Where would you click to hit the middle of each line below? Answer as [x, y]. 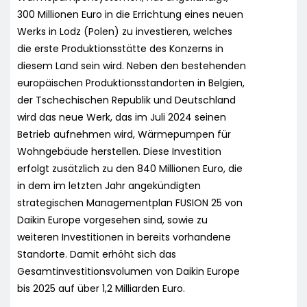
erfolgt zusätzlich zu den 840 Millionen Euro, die [130, 168]
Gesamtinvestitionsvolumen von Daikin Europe [128, 271]
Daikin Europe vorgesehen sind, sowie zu [112, 220]
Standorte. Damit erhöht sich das [97, 254]
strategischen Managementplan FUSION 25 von [130, 202]
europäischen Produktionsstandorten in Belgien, [131, 83]
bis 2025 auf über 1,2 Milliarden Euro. [101, 288]
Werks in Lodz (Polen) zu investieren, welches [125, 31]
